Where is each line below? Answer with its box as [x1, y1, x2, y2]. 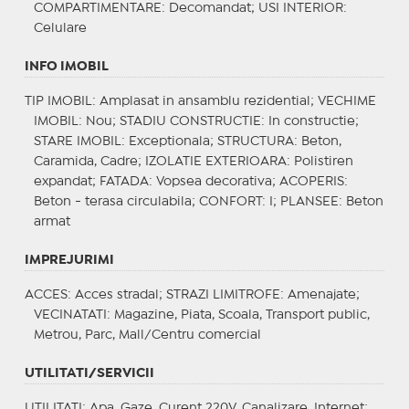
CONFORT [198, 195, 262, 207]
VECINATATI [33, 309, 107, 320]
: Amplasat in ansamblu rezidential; [91, 95, 318, 107]
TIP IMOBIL [24, 95, 92, 107]
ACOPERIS [278, 175, 344, 187]
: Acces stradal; [67, 288, 166, 300]
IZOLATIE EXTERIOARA [144, 155, 287, 167]
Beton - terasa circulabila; [33, 195, 199, 207]
